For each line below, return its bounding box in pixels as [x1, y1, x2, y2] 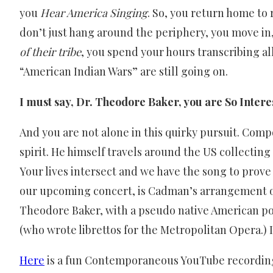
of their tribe [19, 44, 81, 59]
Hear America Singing [40, 5, 147, 20]
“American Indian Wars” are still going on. [19, 63, 228, 79]
